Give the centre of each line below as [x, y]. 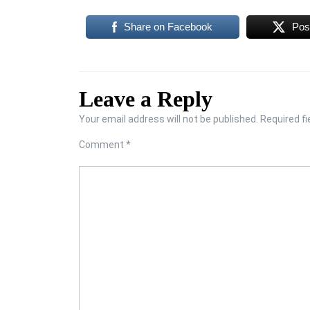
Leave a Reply [146, 99]
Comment [102, 144]
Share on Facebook [168, 26]
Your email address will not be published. [168, 119]
